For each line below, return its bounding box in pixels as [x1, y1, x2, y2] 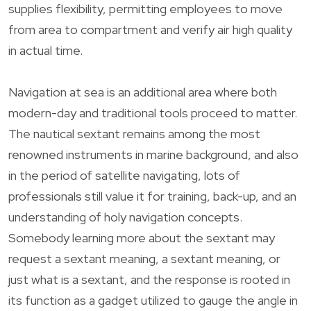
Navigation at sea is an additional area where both [8, 83, 277, 100]
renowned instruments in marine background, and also [8, 146, 299, 162]
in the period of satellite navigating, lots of [8, 167, 240, 183]
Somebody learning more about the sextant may [8, 229, 275, 246]
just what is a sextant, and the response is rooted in [8, 271, 290, 287]
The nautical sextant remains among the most [8, 125, 260, 142]
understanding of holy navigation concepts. [8, 208, 242, 225]
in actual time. [8, 42, 83, 58]
